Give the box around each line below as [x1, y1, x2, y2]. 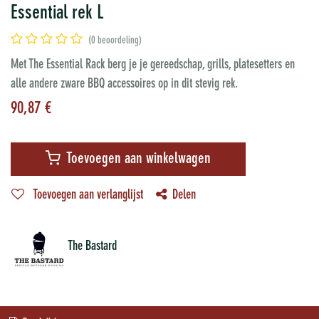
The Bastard [68, 239, 117, 253]
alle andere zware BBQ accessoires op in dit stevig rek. [11, 78, 238, 91]
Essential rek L [11, 4, 104, 23]
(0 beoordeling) [88, 36, 142, 46]
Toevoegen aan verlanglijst [33, 189, 143, 202]
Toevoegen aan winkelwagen [63, 152, 211, 167]
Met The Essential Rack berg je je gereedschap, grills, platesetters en [11, 58, 295, 72]
